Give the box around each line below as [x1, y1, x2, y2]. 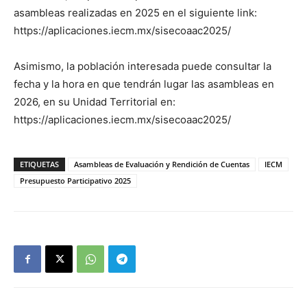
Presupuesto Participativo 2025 [20, 175, 131, 186]
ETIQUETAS [20, 159, 59, 170]
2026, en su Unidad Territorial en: [14, 95, 175, 109]
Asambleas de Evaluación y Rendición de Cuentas [74, 159, 249, 170]
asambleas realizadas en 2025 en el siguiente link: [14, 6, 257, 20]
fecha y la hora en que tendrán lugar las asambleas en [14, 77, 274, 91]
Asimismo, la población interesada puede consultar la [14, 60, 271, 73]
